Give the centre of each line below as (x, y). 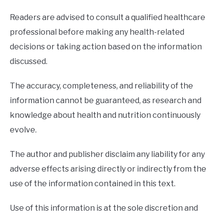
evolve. (23, 130)
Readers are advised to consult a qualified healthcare (108, 17)
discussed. (29, 61)
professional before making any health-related (97, 32)
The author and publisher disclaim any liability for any (107, 154)
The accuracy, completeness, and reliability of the (101, 86)
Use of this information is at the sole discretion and (104, 208)
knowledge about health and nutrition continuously (105, 115)
